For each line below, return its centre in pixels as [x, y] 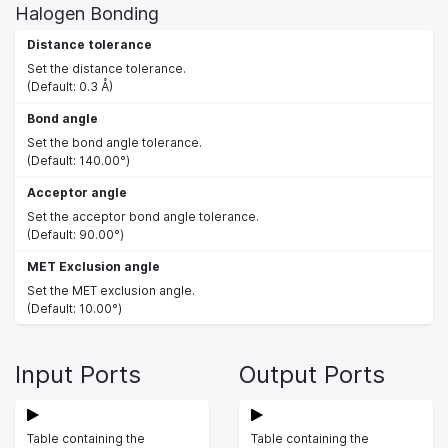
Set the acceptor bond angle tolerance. [143, 216]
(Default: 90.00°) [75, 234]
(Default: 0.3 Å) [70, 86]
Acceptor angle [77, 192]
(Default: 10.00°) [74, 308]
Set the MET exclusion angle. [111, 290]
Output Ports [312, 374]
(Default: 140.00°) [78, 160]
